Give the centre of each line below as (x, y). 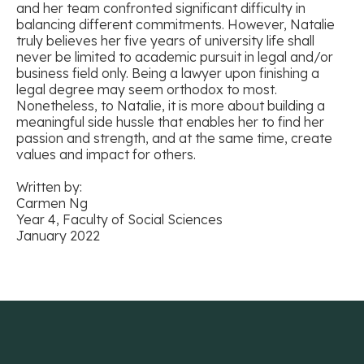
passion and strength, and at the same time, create (174, 139)
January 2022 (58, 236)
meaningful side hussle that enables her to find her (170, 122)
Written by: (49, 187)
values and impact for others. (108, 155)
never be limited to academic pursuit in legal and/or (175, 57)
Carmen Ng (52, 204)
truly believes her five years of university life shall (165, 41)
